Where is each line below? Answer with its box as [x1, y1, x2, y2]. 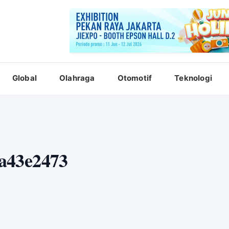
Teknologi [174, 73, 213, 83]
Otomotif [117, 73, 152, 83]
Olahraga [59, 73, 95, 83]
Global [12, 73, 37, 83]
